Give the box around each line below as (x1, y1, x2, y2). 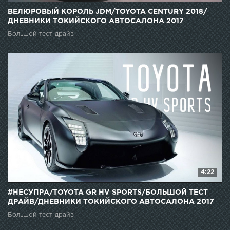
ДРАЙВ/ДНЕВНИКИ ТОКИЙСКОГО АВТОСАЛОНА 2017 (8, 198, 214, 205)
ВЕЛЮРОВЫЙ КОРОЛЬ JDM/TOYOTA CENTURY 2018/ (8, 9, 207, 15)
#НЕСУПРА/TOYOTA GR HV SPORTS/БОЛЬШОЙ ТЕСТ (8, 189, 208, 196)
